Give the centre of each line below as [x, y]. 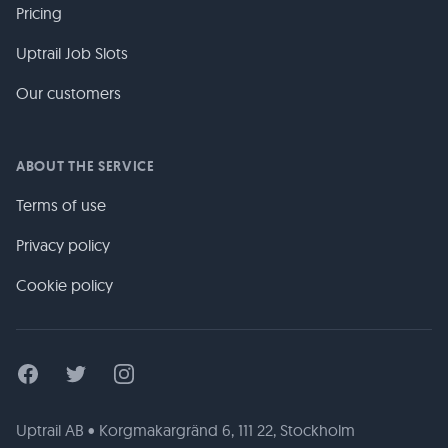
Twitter [87, 373]
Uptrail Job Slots [72, 53]
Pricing [39, 13]
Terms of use [61, 205]
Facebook [50, 373]
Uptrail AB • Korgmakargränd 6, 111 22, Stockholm [185, 430]
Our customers [68, 93]
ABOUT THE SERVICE [85, 166]
